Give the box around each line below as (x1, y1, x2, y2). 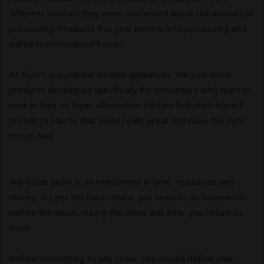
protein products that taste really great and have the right (9, 114, 245, 127)
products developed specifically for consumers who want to (9, 84, 252, 96)
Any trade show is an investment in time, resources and (9, 176, 234, 188)
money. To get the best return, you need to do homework (9, 191, 245, 203)
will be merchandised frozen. (9, 38, 124, 50)
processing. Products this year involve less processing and (9, 22, 246, 35)
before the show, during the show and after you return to (9, 206, 242, 219)
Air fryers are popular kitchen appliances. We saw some (9, 68, 233, 81)
